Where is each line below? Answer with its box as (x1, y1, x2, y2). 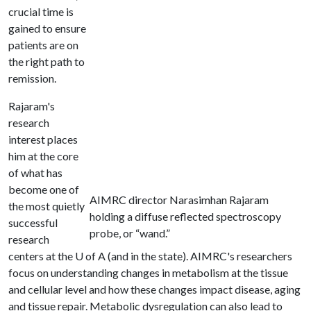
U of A (75, 249, 106, 262)
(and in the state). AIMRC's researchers (106, 249, 292, 262)
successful (8, 216, 58, 229)
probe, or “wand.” (90, 226, 170, 239)
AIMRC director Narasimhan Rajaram (90, 193, 269, 206)
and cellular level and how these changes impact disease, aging (8, 283, 301, 296)
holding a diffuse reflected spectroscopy (90, 210, 281, 223)
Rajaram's (8, 99, 55, 112)
